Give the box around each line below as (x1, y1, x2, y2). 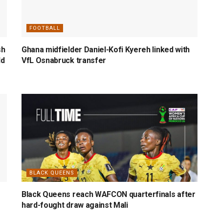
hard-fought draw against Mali (22, 200, 128, 210)
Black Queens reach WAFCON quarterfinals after (22, 189, 196, 199)
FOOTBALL (29, 24, 60, 31)
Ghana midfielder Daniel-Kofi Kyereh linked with (22, 44, 190, 54)
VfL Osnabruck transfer (22, 55, 106, 65)
